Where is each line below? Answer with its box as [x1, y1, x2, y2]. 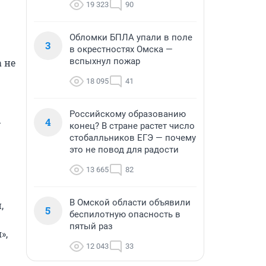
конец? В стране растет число [69, 121, 195, 131]
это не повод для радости [69, 144, 179, 155]
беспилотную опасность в [69, 209, 180, 220]
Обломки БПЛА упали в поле [69, 32, 192, 43]
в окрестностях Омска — [69, 44, 173, 55]
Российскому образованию [69, 109, 186, 119]
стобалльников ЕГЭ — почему [69, 132, 196, 143]
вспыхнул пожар [69, 56, 140, 66]
